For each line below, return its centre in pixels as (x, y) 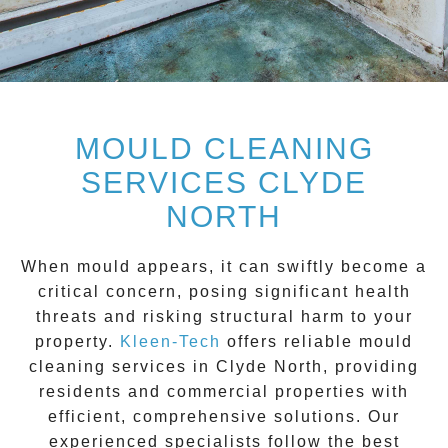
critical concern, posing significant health (224, 292)
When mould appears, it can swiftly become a (224, 267)
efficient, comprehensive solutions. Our (224, 417)
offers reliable (290, 342)
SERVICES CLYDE (224, 183)
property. (77, 342)
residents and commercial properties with (224, 392)
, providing (371, 367)
